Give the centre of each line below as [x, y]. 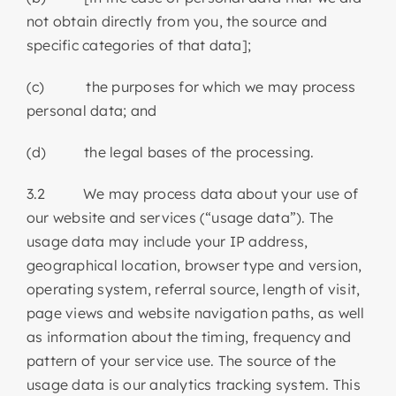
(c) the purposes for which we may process [191, 86]
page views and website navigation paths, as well [195, 312]
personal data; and [91, 110]
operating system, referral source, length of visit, [193, 289]
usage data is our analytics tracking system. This [193, 384]
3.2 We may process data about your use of [192, 193]
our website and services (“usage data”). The [180, 217]
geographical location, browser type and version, [194, 265]
